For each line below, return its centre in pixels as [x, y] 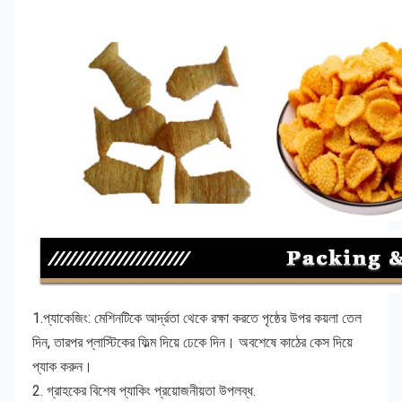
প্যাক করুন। [62, 366]
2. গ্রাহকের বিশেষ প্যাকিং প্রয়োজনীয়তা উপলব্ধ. [144, 390]
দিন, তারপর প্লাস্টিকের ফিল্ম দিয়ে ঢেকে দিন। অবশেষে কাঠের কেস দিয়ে [192, 342]
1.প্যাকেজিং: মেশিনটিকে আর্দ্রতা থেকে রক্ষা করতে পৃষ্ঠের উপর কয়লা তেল [197, 318]
